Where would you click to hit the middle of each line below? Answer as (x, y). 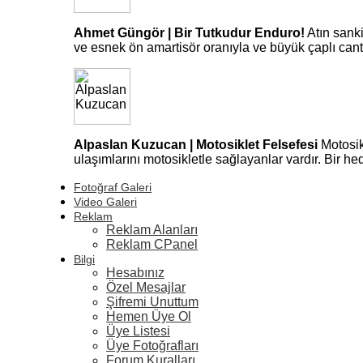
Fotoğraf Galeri (113, 187)
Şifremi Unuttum (152, 301)
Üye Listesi (138, 331)
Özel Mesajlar (146, 287)
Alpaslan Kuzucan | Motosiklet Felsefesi (196, 144)
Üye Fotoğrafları (152, 345)
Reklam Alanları (152, 229)
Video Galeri (105, 201)
